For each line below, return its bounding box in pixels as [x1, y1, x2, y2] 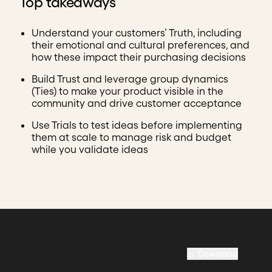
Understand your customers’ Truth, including [32, 27, 242, 38]
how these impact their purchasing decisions [32, 51, 246, 63]
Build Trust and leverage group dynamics [32, 73, 228, 84]
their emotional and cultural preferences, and [32, 39, 250, 50]
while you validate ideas [32, 143, 148, 155]
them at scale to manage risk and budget [32, 131, 231, 143]
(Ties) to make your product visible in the [32, 85, 223, 97]
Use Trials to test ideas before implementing [32, 119, 242, 131]
